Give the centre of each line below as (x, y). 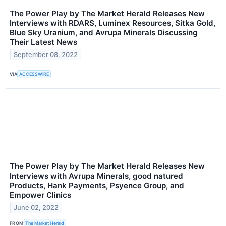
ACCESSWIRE (34, 74)
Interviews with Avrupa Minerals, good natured (96, 176)
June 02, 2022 (36, 207)
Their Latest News (43, 42)
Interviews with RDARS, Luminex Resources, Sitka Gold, (112, 23)
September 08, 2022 (46, 54)
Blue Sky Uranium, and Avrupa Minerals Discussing (104, 32)
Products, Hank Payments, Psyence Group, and (97, 185)
